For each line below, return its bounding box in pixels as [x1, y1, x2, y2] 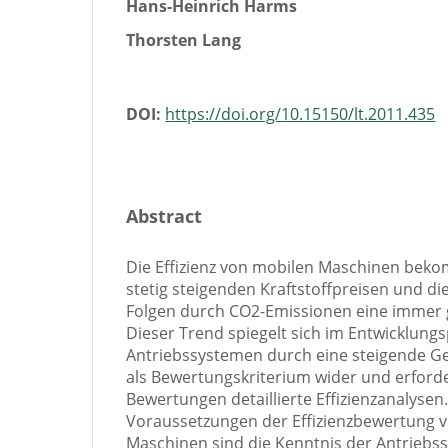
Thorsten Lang [126, 28, 242, 51]
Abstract [126, 203, 203, 229]
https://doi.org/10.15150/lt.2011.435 [165, 102, 436, 125]
